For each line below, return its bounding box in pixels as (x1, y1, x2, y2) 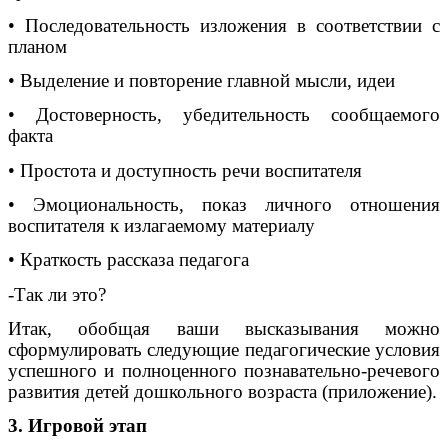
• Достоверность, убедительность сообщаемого (8, 104, 440, 126)
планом (8, 35, 67, 57)
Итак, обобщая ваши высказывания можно (8, 317, 440, 339)
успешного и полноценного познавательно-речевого (8, 359, 440, 381)
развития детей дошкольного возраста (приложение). (8, 380, 437, 402)
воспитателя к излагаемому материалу (8, 214, 315, 236)
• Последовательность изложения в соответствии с (8, 14, 440, 36)
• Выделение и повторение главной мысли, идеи (8, 69, 395, 91)
